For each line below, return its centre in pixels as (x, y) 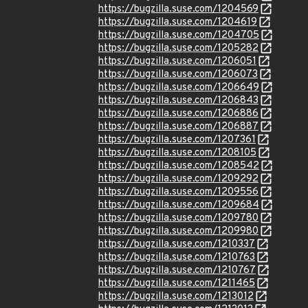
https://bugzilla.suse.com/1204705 (179, 35)
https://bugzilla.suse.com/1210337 (177, 244)
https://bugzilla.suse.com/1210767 (177, 271)
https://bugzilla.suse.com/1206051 (177, 62)
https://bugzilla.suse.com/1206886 (178, 114)
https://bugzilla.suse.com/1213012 (176, 297)
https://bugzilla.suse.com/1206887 (178, 127)
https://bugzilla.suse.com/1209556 (178, 192)
